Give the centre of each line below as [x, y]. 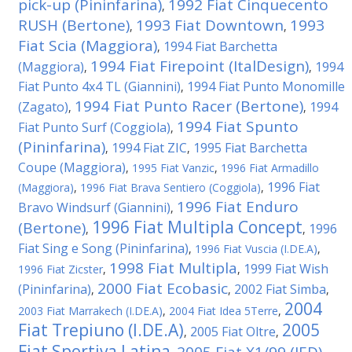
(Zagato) [43, 107]
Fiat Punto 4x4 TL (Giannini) [99, 86]
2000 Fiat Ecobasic [163, 288]
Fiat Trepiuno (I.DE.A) [101, 330]
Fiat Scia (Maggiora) [88, 46]
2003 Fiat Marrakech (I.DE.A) [90, 311]
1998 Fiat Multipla [173, 268]
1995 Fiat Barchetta [250, 148]
